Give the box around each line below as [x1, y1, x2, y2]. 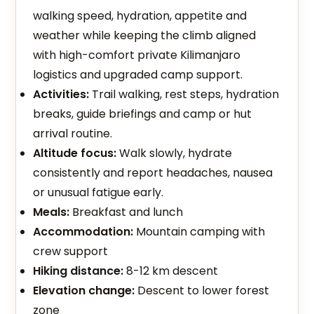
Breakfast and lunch [69, 204, 184, 220]
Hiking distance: [33, 263, 124, 279]
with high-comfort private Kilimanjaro [33, 47, 241, 63]
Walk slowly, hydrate [116, 145, 233, 161]
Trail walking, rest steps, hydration [89, 86, 280, 102]
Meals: [33, 204, 70, 220]
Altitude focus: [33, 145, 117, 161]
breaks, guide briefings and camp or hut [33, 106, 252, 122]
